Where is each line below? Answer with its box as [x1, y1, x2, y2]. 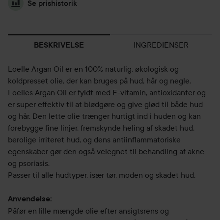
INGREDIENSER [134, 40, 189, 50]
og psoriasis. [8, 158, 50, 168]
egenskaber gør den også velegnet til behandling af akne [8, 146, 204, 156]
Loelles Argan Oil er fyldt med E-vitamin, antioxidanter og [8, 87, 206, 97]
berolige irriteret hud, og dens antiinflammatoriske [8, 135, 181, 144]
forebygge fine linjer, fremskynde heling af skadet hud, [8, 123, 194, 133]
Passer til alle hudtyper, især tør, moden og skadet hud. [8, 170, 195, 180]
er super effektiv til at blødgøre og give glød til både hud [8, 99, 203, 109]
